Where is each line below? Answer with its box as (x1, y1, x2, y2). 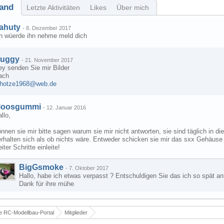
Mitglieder (64, 209, 87, 215)
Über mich (116, 3, 149, 11)
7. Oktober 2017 (69, 165, 108, 171)
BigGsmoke (19, 163, 63, 171)
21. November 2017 (25, 57, 73, 63)
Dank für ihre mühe (19, 180, 74, 187)
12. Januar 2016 (46, 104, 86, 110)
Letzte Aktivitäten (26, 3, 80, 11)
